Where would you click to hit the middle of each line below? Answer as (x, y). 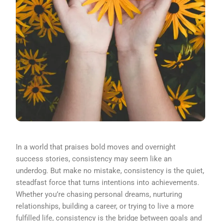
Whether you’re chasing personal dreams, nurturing (99, 194)
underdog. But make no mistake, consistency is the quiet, (110, 170)
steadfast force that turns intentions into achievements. (108, 182)
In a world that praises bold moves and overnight (96, 147)
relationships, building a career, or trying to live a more (105, 206)
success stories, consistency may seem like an (94, 159)
